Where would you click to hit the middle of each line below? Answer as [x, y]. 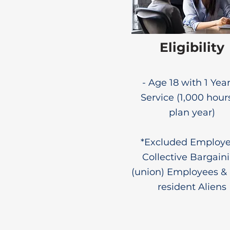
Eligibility [192, 47]
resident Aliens [192, 187]
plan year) [192, 112]
